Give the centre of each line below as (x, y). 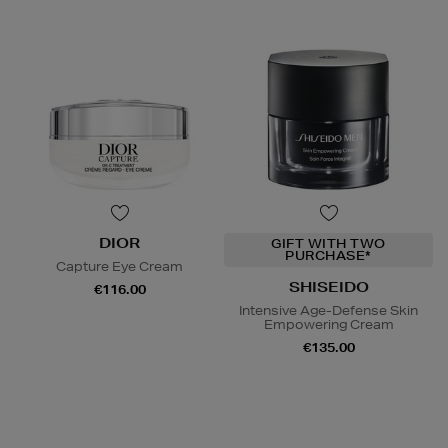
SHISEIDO (328, 287)
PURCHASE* (328, 256)
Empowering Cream (328, 325)
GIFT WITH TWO (328, 244)
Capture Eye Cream (119, 267)
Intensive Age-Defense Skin (328, 311)
